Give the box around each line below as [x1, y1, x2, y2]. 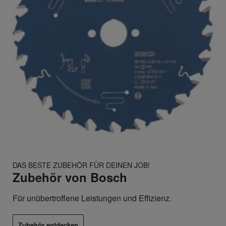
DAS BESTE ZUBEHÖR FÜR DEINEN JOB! [13, 160, 150, 171]
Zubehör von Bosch [13, 168, 127, 186]
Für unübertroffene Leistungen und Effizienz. [13, 192, 172, 204]
